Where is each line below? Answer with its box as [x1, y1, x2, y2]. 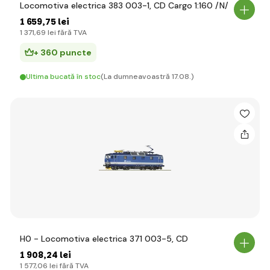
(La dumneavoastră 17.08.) [101, 72, 194, 81]
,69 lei [34, 28, 56, 37]
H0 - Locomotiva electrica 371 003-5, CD [20, 233, 188, 244]
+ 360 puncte [34, 47, 92, 58]
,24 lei [43, 249, 71, 261]
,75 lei [42, 16, 69, 28]
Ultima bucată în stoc [26, 72, 101, 81]
